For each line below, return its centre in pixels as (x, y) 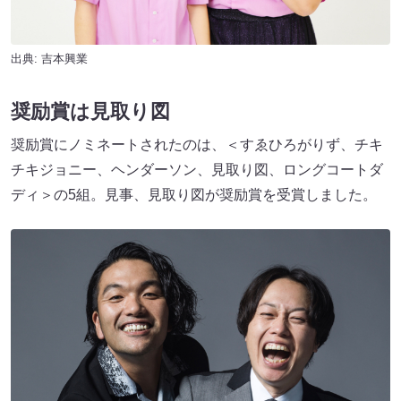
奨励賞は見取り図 (90, 111)
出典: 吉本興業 (49, 59)
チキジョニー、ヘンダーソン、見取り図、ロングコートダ (197, 169)
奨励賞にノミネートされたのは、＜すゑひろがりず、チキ (197, 144)
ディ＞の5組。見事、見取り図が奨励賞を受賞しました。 (194, 194)
